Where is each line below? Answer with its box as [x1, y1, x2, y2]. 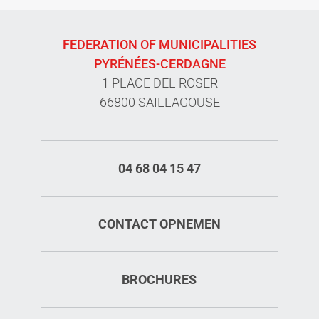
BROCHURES [122, 271, 197, 287]
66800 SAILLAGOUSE [99, 94, 220, 110]
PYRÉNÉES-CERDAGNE [93, 56, 226, 71]
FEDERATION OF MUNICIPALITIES [63, 36, 256, 52]
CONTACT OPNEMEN [98, 216, 221, 231]
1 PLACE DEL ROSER [101, 75, 218, 90]
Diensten [258, 288, 284, 297]
